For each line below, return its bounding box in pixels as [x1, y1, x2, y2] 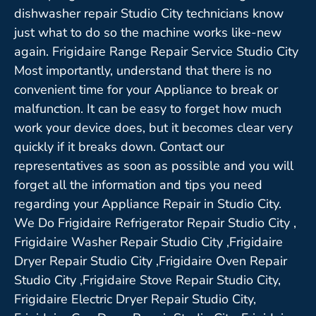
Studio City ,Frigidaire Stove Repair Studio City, [14, 271, 281, 288]
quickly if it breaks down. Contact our [14, 138, 224, 155]
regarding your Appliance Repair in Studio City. [14, 195, 281, 212]
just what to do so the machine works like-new [14, 23, 281, 41]
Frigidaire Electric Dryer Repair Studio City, [14, 290, 256, 308]
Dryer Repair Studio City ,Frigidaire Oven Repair [14, 252, 287, 269]
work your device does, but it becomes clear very [14, 119, 293, 136]
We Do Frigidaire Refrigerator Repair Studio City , [14, 214, 296, 231]
